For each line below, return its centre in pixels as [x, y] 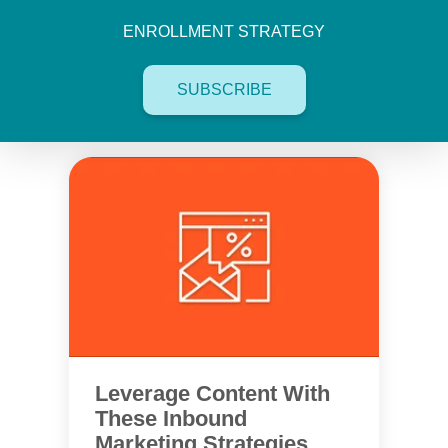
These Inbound [171, 418]
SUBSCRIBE [224, 89]
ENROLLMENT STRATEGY [224, 31]
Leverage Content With [212, 393]
